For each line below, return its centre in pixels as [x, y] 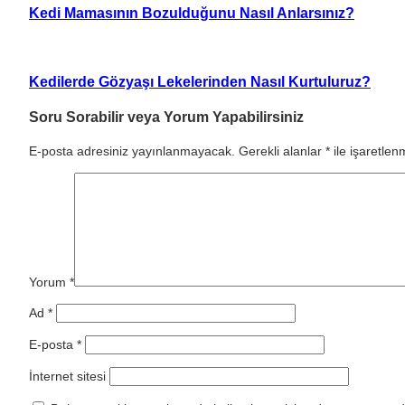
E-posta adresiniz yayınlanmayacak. [132, 151]
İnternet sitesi [67, 377]
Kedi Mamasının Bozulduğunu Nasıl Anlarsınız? [192, 12]
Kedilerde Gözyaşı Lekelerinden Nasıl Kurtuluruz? [200, 81]
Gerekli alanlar [282, 151]
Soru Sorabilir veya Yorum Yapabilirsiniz [166, 117]
